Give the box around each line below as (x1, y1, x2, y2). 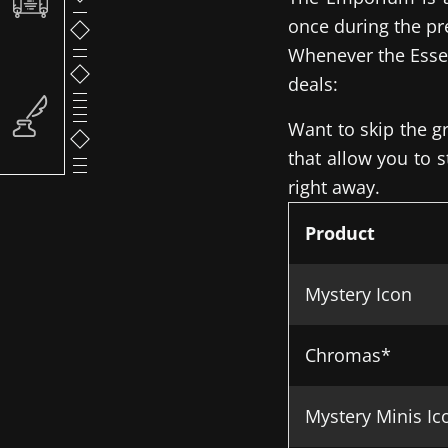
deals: (288, 72, 338, 96)
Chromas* (305, 343, 391, 367)
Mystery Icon (305, 282, 412, 306)
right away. (288, 175, 380, 199)
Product (305, 221, 375, 245)
